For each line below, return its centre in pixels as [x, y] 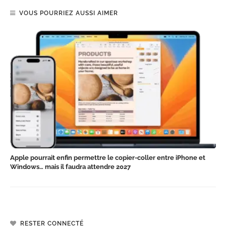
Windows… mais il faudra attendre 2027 [70, 166]
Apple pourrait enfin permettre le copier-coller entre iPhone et [108, 157]
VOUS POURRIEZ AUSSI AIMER [69, 13]
